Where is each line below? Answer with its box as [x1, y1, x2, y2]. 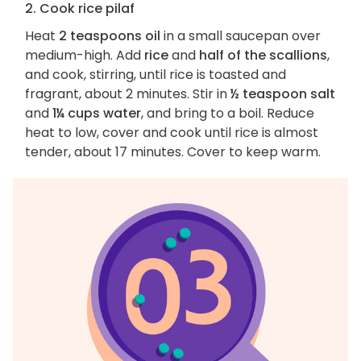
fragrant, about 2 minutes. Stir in [25, 85, 230, 104]
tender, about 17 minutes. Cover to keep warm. [25, 143, 321, 162]
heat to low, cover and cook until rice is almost [25, 123, 318, 143]
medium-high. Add [25, 46, 144, 65]
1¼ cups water [52, 104, 141, 123]
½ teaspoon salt [230, 85, 335, 104]
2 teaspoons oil [59, 27, 160, 46]
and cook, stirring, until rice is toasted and [25, 65, 286, 85]
